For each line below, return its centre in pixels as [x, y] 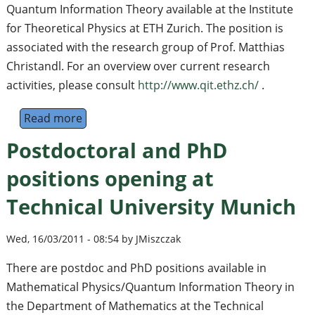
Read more [53, 118]
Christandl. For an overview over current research [138, 66]
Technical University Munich [151, 206]
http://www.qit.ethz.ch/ [198, 85]
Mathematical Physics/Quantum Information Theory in [150, 287]
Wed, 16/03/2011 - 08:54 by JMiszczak [93, 238]
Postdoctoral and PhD [116, 150]
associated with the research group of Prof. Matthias [145, 47]
